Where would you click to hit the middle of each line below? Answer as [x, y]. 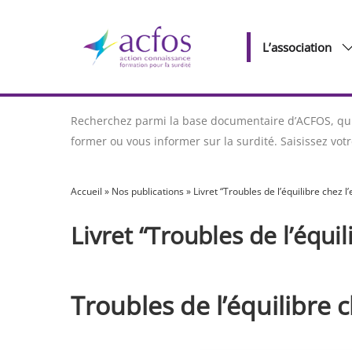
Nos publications [147, 191]
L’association [297, 47]
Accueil [86, 191]
